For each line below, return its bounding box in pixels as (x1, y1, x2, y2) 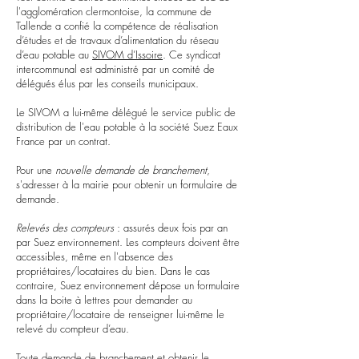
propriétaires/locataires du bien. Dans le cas (16, 264, 210, 278)
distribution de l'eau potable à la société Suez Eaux (16, 119, 238, 134)
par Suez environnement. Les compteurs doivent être (16, 235, 240, 249)
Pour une (16, 163, 55, 177)
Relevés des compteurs (16, 220, 114, 235)
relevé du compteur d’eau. (16, 321, 129, 336)
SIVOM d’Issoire (92, 47, 163, 62)
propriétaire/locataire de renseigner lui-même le (16, 307, 224, 321)
